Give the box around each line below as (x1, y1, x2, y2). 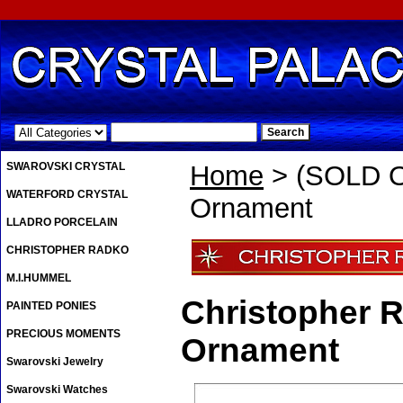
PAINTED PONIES (6, 300, 96, 313)
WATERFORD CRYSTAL (6, 188, 128, 201)
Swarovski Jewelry (6, 355, 103, 369)
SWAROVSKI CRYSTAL (6, 160, 125, 174)
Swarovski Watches (6, 383, 108, 397)
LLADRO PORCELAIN (6, 216, 118, 229)
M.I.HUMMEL (6, 272, 71, 285)
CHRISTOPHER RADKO (6, 244, 129, 257)
